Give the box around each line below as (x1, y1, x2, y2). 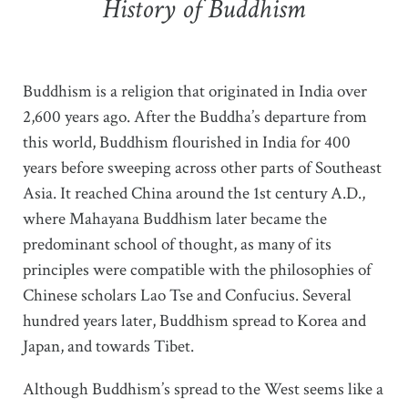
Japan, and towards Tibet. (23, 335, 194, 359)
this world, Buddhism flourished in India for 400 (23, 131, 351, 155)
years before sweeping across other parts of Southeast (23, 157, 382, 180)
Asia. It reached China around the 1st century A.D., (23, 182, 365, 206)
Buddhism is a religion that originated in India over (23, 80, 367, 104)
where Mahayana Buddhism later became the (23, 208, 327, 231)
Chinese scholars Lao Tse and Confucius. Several (23, 284, 352, 308)
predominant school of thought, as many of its (23, 233, 331, 257)
